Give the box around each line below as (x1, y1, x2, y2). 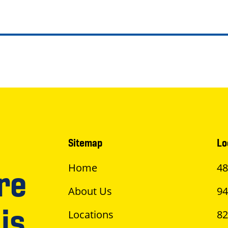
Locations (68, 208, 113, 221)
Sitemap (68, 136, 102, 149)
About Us (68, 184, 112, 197)
